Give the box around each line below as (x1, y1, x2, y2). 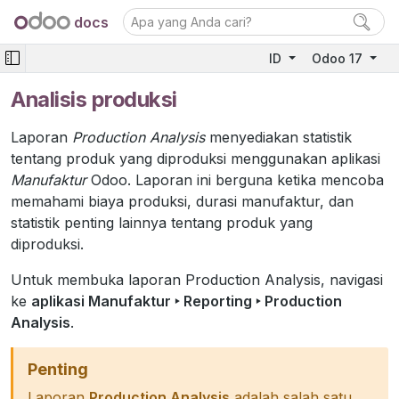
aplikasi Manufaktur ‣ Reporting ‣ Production (31, 292, 342, 310)
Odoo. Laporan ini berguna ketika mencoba (86, 171, 384, 189)
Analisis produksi (11, 86, 177, 112)
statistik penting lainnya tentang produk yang (11, 214, 313, 232)
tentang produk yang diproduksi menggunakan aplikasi (11, 150, 380, 167)
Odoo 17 (312, 51, 367, 66)
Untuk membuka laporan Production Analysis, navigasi (11, 271, 383, 289)
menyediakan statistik (205, 128, 352, 146)
